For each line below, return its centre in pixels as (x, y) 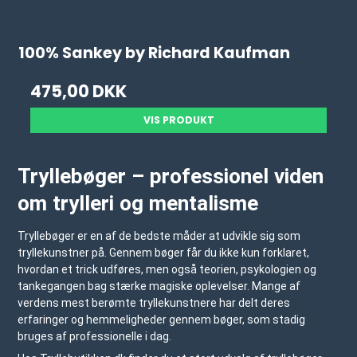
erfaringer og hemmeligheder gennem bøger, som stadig (162, 320)
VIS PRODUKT (178, 120)
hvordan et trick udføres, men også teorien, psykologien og (167, 270)
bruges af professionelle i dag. (95, 337)
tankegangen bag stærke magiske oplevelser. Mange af (159, 286)
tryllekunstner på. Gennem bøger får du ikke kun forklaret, (164, 253)
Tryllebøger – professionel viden (171, 177)
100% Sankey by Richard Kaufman (155, 53)
